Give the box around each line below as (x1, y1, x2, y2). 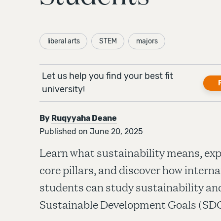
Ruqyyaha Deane (51, 113, 117, 123)
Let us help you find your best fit (42, 71, 173, 81)
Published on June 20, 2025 (39, 127, 143, 136)
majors (136, 37, 158, 45)
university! (42, 84, 85, 95)
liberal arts (47, 37, 80, 45)
